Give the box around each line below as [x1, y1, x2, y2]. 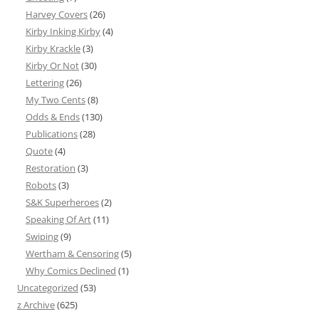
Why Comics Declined [26, 264, 116, 278]
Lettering [26, 76, 64, 90]
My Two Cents [26, 93, 85, 107]
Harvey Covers [26, 8, 88, 21]
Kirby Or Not [26, 59, 79, 73]
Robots [26, 179, 56, 192]
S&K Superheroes [26, 196, 99, 209]
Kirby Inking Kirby [26, 25, 100, 38]
